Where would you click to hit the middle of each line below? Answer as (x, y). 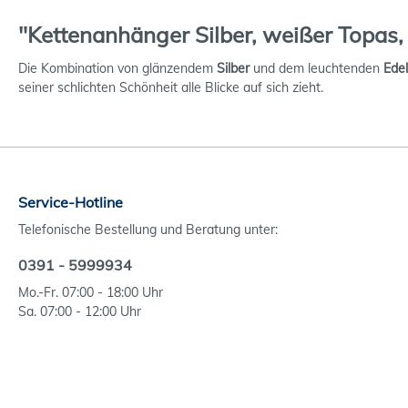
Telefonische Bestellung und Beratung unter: (148, 229)
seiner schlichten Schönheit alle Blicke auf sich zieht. (171, 87)
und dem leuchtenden (315, 68)
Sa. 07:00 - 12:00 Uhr (80, 311)
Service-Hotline (71, 202)
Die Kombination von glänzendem (117, 68)
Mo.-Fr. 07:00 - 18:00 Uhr (91, 292)
